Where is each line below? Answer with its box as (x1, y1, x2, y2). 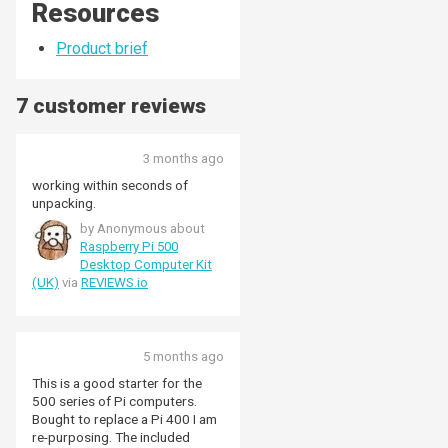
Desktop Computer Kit (80, 256, 212, 272)
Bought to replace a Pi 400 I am (32, 410, 217, 427)
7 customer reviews (16, 93, 206, 118)
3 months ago (143, 150, 224, 166)
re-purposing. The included (32, 428, 190, 445)
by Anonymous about (80, 220, 205, 236)
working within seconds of (32, 176, 188, 193)
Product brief (56, 38, 148, 58)
